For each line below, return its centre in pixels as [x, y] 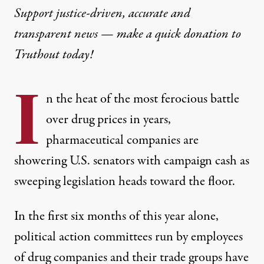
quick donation [192, 34]
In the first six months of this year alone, [116, 217]
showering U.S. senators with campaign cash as [132, 161]
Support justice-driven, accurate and [102, 14]
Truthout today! [55, 55]
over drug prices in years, [108, 120]
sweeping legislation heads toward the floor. [125, 182]
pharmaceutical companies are [122, 141]
